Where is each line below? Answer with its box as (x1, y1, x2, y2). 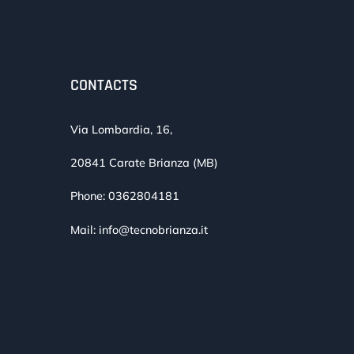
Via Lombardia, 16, (70, 122, 173, 137)
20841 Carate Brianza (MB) (70, 155, 219, 170)
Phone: (70, 188, 109, 203)
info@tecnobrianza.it (99, 222, 209, 237)
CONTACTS (70, 74, 138, 96)
